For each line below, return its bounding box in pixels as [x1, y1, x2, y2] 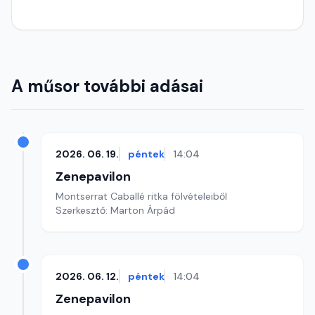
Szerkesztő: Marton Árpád [56, 204, 175, 217]
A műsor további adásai [11, 75, 203, 97]
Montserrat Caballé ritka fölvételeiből [56, 190, 227, 202]
